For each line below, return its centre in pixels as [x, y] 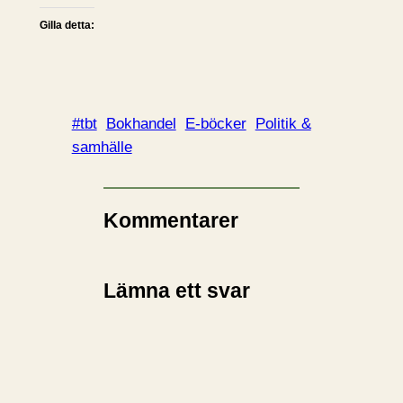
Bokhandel [141, 123]
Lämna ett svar [177, 290]
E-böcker [215, 123]
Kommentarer [171, 221]
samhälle [102, 147]
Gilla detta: [67, 26]
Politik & [283, 123]
